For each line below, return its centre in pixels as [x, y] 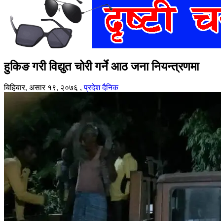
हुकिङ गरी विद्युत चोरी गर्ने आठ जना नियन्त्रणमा [101, 66]
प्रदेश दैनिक [101, 87]
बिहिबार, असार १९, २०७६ [41, 87]
